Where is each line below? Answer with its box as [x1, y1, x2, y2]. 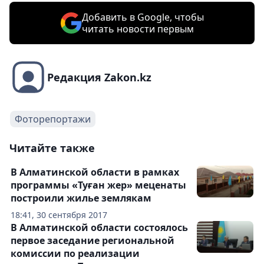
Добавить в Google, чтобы [81, 11, 204, 24]
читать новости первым [81, 22, 194, 36]
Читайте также [9, 141, 95, 156]
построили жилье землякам [11, 192, 151, 205]
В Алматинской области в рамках [11, 166, 179, 179]
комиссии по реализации [11, 247, 140, 260]
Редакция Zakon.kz [47, 70, 151, 85]
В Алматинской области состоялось [11, 221, 188, 235]
